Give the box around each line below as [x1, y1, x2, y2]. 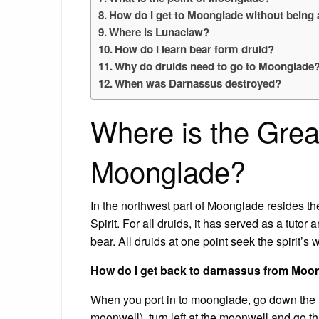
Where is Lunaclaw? [109, 23, 210, 40]
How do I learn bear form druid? [115, 41, 275, 57]
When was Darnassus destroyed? [115, 75, 282, 91]
